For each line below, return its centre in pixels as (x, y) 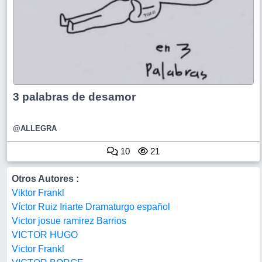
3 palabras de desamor (74, 97)
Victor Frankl (38, 249)
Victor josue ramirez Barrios (69, 221)
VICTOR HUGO (45, 235)
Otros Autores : (45, 179)
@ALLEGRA (35, 128)
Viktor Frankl (38, 193)
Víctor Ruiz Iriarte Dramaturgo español (91, 207)
